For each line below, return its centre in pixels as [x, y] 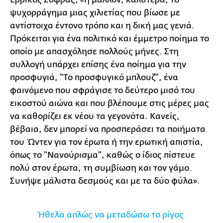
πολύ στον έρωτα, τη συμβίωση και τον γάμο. [101, 168]
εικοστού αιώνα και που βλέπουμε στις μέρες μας [110, 103]
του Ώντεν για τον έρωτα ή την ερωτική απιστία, [107, 142]
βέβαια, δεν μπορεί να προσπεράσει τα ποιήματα [108, 129]
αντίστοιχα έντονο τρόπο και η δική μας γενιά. [102, 26]
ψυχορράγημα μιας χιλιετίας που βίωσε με [95, 13]
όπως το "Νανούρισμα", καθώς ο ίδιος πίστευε [103, 155]
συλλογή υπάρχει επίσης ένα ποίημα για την [98, 64]
